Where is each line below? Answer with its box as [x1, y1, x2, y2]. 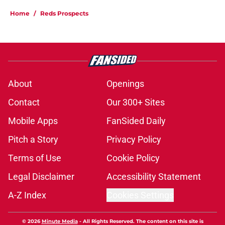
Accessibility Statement [106, 171, 201, 182]
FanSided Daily [106, 116, 166, 127]
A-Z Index [8, 190, 46, 201]
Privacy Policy [106, 134, 161, 145]
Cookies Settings [106, 190, 174, 201]
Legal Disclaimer [8, 171, 74, 182]
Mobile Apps [8, 116, 58, 127]
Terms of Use [8, 153, 61, 164]
